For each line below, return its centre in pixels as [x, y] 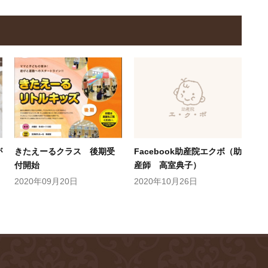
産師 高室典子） [167, 165]
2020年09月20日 [46, 181]
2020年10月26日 [166, 181]
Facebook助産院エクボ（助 [188, 151]
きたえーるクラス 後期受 [65, 151]
